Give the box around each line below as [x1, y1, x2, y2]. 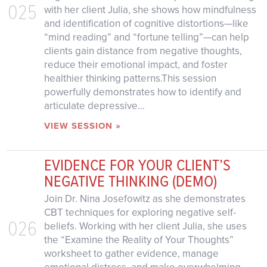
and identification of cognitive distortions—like [44, 16, 249, 32]
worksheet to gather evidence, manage [44, 246, 219, 261]
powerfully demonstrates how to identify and [44, 85, 241, 100]
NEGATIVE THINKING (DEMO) [44, 169, 217, 192]
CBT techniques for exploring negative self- [44, 204, 236, 220]
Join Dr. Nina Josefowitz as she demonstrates [44, 191, 246, 206]
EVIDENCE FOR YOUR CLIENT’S [44, 153, 231, 176]
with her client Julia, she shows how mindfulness [44, 2, 256, 18]
